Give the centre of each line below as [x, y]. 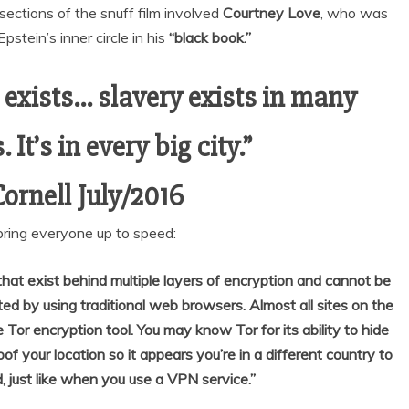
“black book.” [210, 37]
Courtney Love [269, 12]
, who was [354, 12]
